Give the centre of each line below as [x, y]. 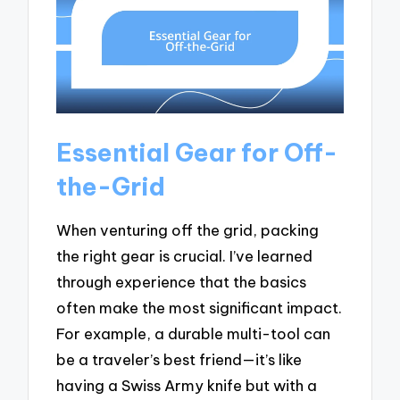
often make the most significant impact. [200, 308]
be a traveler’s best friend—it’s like [179, 360]
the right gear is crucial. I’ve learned [185, 256]
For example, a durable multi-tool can [194, 334]
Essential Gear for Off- [197, 152]
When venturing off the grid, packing [188, 230]
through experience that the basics [182, 282]
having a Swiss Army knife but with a [187, 386]
